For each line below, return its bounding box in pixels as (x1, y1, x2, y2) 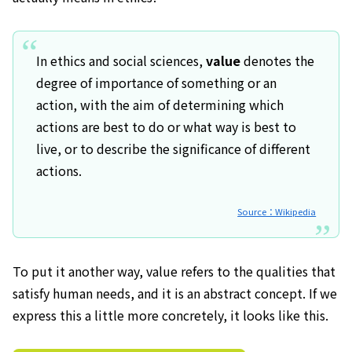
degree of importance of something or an (35, 72, 277, 92)
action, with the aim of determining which (35, 94, 284, 114)
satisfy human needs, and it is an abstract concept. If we (13, 284, 337, 303)
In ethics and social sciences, (35, 50, 206, 70)
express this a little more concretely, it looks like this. (13, 306, 328, 325)
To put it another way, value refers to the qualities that (13, 262, 335, 281)
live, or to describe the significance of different (35, 138, 310, 158)
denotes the (240, 50, 314, 70)
